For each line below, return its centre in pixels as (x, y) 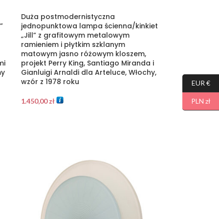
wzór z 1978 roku (50, 81)
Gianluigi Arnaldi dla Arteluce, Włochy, (88, 72)
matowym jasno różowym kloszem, (83, 54)
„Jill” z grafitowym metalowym (75, 35)
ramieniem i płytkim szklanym (73, 44)
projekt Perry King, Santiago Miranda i (87, 63)
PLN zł (201, 101)
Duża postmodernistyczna (68, 16)
